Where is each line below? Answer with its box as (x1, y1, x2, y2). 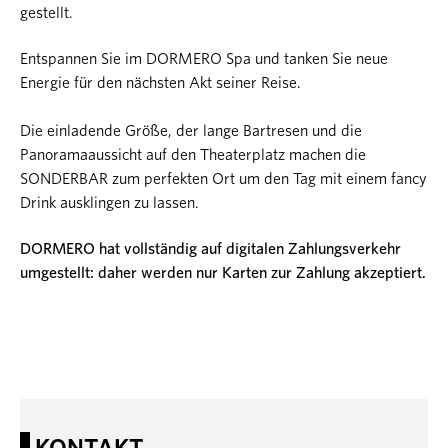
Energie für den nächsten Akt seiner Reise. (20, 74, 301, 91)
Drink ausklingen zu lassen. (20, 194, 199, 211)
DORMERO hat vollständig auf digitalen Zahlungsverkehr (20, 240, 401, 257)
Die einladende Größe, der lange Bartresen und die (20, 122, 362, 139)
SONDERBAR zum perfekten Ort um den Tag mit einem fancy (20, 170, 427, 187)
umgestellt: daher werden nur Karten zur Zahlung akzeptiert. (20, 264, 426, 281)
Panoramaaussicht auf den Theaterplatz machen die (20, 146, 366, 163)
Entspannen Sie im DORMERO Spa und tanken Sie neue (20, 50, 388, 67)
